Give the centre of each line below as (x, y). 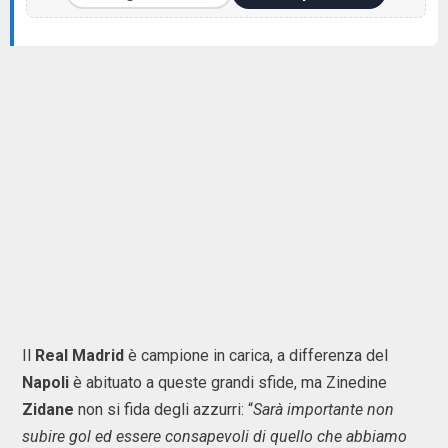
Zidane (50, 409)
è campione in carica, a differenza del (258, 355)
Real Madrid (81, 355)
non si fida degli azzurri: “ (165, 409)
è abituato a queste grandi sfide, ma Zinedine (230, 382)
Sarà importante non (323, 409)
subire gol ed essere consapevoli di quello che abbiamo (214, 436)
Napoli (47, 382)
